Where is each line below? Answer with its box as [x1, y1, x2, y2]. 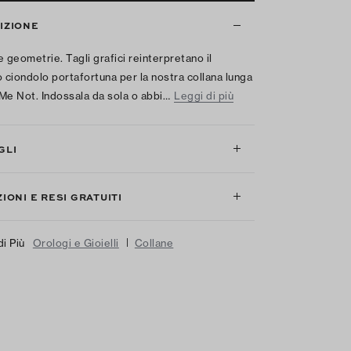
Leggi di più [174, 89, 234, 102]
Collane [134, 237, 174, 249]
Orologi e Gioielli [32, 237, 119, 249]
